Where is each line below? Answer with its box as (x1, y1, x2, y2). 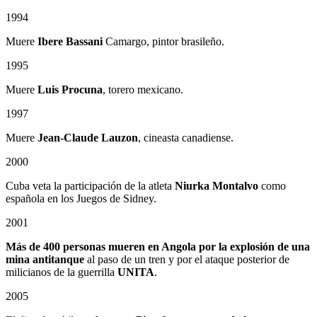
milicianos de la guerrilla (6, 265, 117, 278)
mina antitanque (6, 253, 84, 265)
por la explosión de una (199, 240, 310, 253)
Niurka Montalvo (175, 179, 258, 192)
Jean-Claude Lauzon (38, 131, 138, 144)
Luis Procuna (38, 83, 103, 96)
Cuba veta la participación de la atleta (6, 179, 175, 192)
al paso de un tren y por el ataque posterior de (84, 253, 289, 265)
